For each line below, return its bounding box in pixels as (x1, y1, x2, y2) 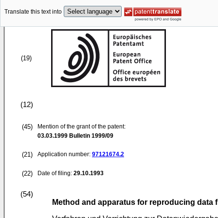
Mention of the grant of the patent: (37, 123, 126, 130)
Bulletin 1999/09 (68, 132, 113, 139)
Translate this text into (4, 8, 62, 16)
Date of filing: (37, 170, 72, 177)
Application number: (37, 151, 92, 158)
